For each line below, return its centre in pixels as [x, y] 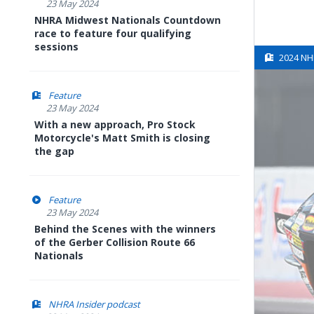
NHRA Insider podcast [94, 304]
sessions [56, 47]
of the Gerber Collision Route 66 [115, 242]
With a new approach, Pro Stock [115, 124]
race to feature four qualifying [113, 33]
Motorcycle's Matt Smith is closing [122, 138]
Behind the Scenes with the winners [125, 229]
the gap [54, 151]
